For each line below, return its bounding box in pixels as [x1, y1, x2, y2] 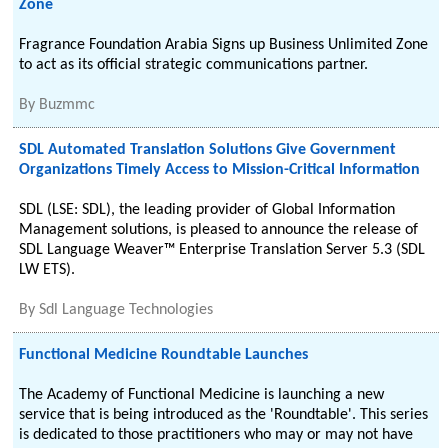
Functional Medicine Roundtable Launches [19, 347, 309, 363]
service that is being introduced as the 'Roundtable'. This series [19, 407, 429, 423]
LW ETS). [19, 262, 76, 278]
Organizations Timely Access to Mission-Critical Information [19, 162, 421, 178]
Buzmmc [39, 97, 96, 113]
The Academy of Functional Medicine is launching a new [19, 387, 385, 403]
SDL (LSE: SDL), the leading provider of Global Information [19, 202, 396, 218]
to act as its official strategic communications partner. [19, 57, 369, 73]
